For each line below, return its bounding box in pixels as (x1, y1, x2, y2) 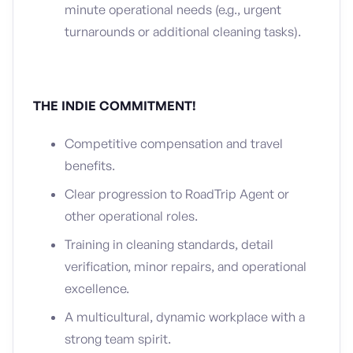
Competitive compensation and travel (65, 136, 283, 151)
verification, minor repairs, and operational (65, 258, 307, 274)
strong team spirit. (65, 331, 171, 347)
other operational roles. (65, 208, 198, 224)
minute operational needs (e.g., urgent (65, 2, 281, 17)
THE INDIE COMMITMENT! (33, 98, 196, 113)
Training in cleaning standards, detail (65, 236, 273, 252)
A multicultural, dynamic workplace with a (65, 309, 305, 325)
